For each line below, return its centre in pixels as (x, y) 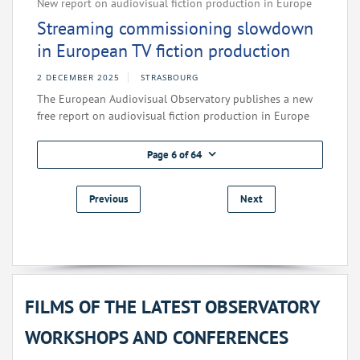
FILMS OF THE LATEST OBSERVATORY (173, 307)
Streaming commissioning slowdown (175, 29)
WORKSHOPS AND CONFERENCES (157, 337)
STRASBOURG (170, 78)
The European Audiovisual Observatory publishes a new (175, 99)
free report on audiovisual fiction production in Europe (173, 116)
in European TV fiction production (164, 51)
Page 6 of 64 (174, 155)
